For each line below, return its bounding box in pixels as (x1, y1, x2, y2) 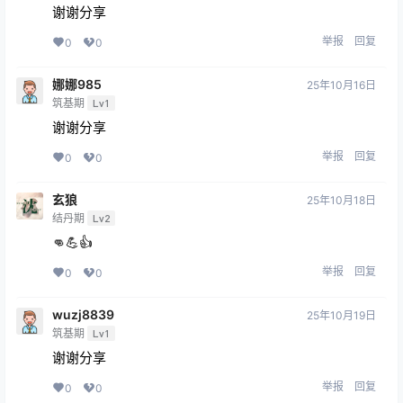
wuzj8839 (52, 307, 114, 323)
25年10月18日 (307, 193, 376, 208)
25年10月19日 (307, 309, 376, 323)
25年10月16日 (307, 78, 376, 93)
